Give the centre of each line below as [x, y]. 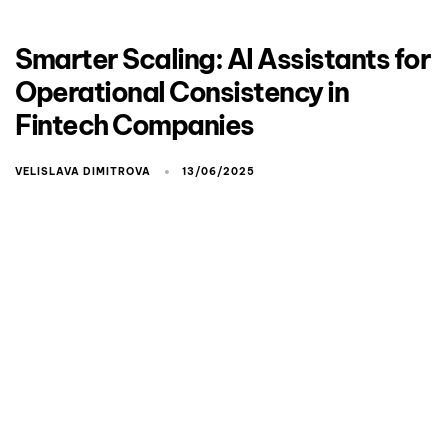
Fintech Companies [134, 124]
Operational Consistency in [181, 91]
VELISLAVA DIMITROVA [83, 171]
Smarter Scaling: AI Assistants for [222, 58]
